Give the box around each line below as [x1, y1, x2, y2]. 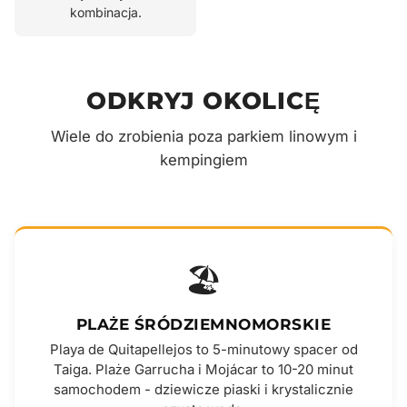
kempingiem [159, 151, 248, 170]
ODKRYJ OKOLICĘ [86, 85, 321, 116]
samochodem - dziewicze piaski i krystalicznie [54, 382, 353, 399]
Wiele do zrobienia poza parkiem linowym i [50, 127, 357, 146]
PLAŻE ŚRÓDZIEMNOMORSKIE [75, 315, 332, 334]
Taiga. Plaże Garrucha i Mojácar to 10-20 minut [54, 362, 353, 379]
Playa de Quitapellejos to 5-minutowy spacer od [49, 342, 358, 359]
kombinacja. [69, 5, 142, 21]
